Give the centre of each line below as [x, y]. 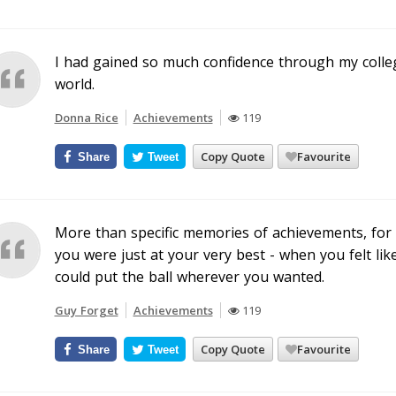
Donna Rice [86, 118]
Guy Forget [86, 310]
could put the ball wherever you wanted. [189, 277]
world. [74, 84]
